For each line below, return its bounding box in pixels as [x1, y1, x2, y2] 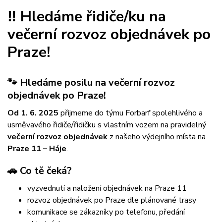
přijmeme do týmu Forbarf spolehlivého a [58, 108, 203, 119]
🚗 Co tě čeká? [7, 164, 72, 178]
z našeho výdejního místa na [108, 131, 206, 143]
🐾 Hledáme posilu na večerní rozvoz [7, 76, 175, 90]
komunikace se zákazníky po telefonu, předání [27, 207, 185, 218]
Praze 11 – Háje [7, 143, 66, 155]
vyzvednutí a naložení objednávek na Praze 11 [27, 183, 187, 194]
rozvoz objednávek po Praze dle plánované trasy [27, 195, 196, 206]
